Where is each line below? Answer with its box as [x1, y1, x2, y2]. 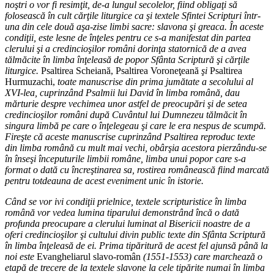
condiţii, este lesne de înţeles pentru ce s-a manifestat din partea [5, 32, 251, 43]
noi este [5, 251, 37, 262]
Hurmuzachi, [5, 76, 57, 87]
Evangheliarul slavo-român [37, 251, 141, 262]
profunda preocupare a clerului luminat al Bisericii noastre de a [5, 218, 250, 229]
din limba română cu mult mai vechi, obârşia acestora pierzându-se [5, 143, 267, 154]
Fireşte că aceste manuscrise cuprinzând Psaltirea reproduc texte [5, 131, 255, 143]
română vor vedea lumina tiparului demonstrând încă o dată [5, 207, 239, 218]
